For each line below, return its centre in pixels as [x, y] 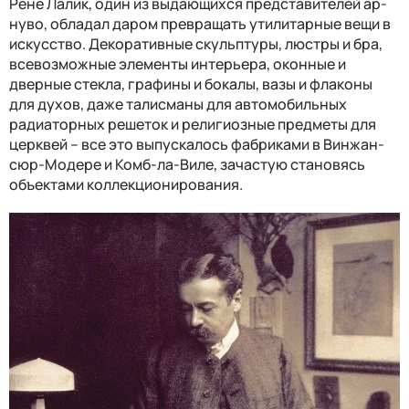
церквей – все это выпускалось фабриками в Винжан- [197, 144]
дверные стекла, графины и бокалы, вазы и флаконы [191, 84]
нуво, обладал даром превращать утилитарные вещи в [200, 23]
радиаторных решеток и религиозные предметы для [193, 124]
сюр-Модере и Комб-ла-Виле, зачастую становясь [187, 164]
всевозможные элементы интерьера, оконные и [178, 63]
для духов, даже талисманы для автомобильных [178, 104]
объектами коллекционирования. [127, 184]
